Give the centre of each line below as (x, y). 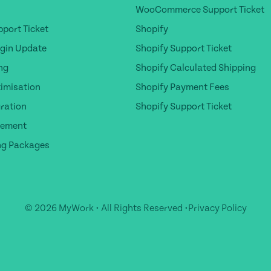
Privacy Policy (217, 208)
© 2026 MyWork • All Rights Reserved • (106, 208)
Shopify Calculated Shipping (196, 67)
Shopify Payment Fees (182, 87)
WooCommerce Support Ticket (200, 9)
